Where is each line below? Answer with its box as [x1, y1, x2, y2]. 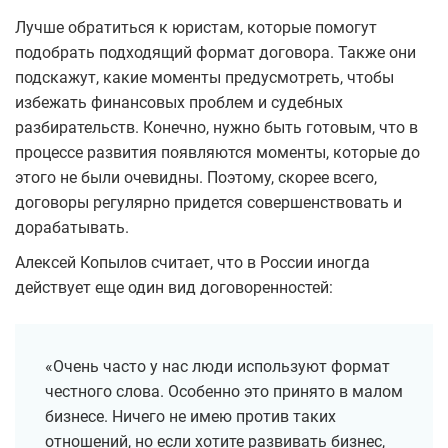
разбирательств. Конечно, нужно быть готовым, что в [15, 118, 418, 138]
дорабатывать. [15, 218, 129, 238]
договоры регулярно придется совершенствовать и [15, 193, 402, 213]
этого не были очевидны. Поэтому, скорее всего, [15, 168, 377, 188]
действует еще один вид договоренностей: [15, 278, 333, 298]
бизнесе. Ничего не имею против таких [45, 407, 336, 427]
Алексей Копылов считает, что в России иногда [15, 253, 370, 273]
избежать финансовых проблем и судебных [15, 93, 343, 113]
